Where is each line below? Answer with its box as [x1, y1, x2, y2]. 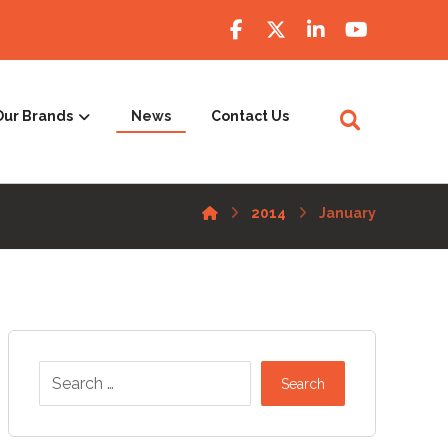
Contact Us [211, 108, 289, 124]
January [319, 205, 376, 221]
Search [280, 375, 325, 392]
